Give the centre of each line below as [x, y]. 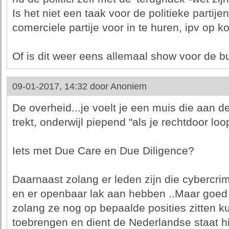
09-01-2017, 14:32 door [61, 86]
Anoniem [128, 86]
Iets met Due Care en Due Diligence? [103, 151]
